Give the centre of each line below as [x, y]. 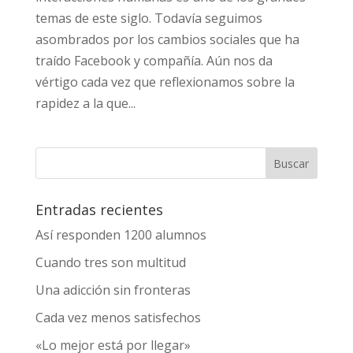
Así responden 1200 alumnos [121, 235]
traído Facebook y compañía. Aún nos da [154, 61]
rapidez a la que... [85, 104]
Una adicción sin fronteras [113, 290]
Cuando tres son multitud [110, 263]
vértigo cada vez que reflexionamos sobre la [165, 82]
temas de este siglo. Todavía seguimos [149, 19]
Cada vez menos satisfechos [119, 318]
